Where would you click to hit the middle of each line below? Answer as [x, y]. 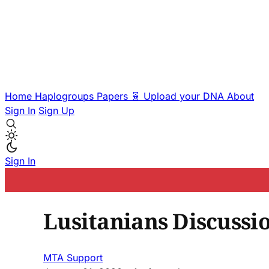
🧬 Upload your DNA [179, 96]
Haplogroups [66, 96]
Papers [114, 96]
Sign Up [56, 110]
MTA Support [73, 257]
